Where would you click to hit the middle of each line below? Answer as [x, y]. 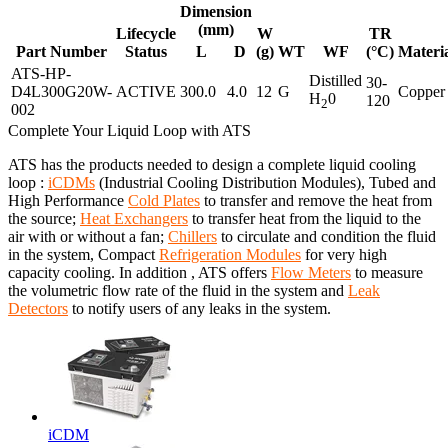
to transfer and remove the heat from [316, 201]
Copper [421, 92]
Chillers [192, 237]
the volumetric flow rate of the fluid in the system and [178, 291]
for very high [344, 255]
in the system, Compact [83, 255]
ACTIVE [146, 92]
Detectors [38, 309]
